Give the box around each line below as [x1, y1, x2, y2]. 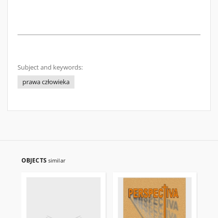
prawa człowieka [22, 78, 70, 86]
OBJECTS [21, 156, 48, 164]
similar [48, 157, 66, 164]
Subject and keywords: [18, 63, 83, 72]
